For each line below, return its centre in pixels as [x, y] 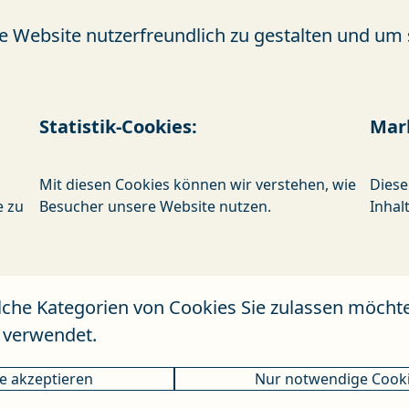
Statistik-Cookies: [118, 126]
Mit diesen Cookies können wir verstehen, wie [197, 184]
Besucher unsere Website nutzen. [155, 206]
